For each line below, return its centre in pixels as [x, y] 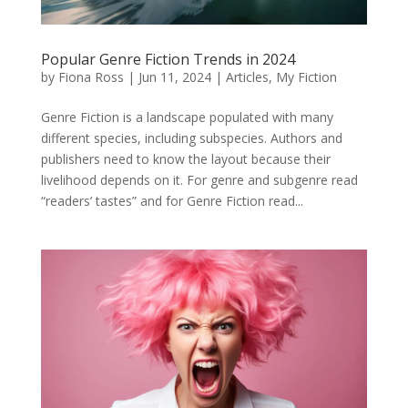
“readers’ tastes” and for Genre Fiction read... [172, 200]
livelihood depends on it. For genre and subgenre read [199, 179]
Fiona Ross [91, 76]
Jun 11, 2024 [174, 76]
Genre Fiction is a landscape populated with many [187, 117]
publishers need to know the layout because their [185, 158]
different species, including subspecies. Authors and [191, 138]
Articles [247, 76]
